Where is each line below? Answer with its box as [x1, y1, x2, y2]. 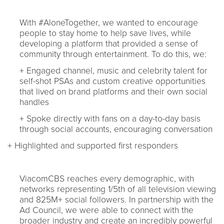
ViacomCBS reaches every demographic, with [19, 173, 194, 184]
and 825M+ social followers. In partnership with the [19, 194, 213, 205]
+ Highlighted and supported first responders [7, 140, 178, 151]
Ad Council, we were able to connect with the [19, 204, 193, 215]
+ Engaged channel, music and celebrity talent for [19, 65, 207, 76]
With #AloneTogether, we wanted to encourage [19, 17, 198, 28]
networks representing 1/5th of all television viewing [19, 183, 216, 194]
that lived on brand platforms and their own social [19, 86, 207, 97]
